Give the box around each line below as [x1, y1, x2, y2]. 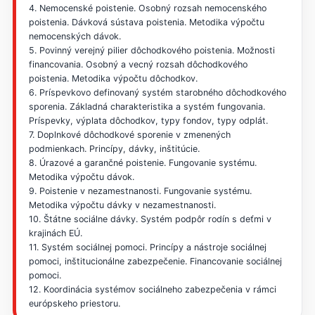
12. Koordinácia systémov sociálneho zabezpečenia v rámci [28, 284, 276, 295]
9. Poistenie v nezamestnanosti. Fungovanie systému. [28, 186, 252, 197]
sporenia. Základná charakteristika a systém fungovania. [28, 101, 265, 112]
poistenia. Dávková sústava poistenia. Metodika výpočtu [28, 17, 264, 28]
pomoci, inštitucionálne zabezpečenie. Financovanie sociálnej [28, 256, 282, 267]
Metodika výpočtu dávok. [28, 172, 134, 183]
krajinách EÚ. [28, 228, 82, 239]
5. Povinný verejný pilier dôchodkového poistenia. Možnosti [28, 45, 275, 56]
